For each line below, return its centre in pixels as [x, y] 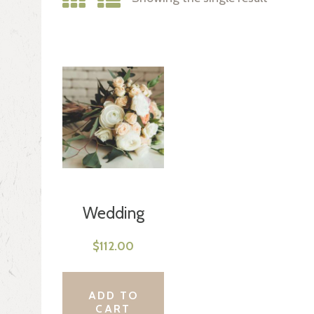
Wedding [113, 213]
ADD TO [113, 295]
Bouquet [113, 234]
